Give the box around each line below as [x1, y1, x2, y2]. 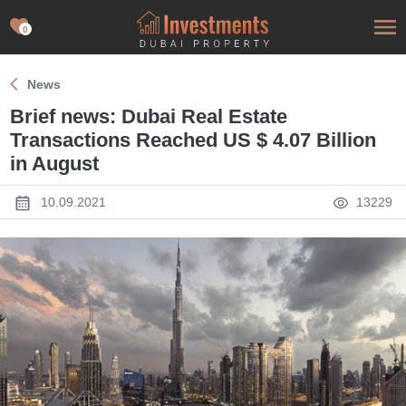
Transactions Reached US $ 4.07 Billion [10, 129, 377, 151]
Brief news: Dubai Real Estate [10, 105, 288, 128]
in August [10, 152, 100, 175]
